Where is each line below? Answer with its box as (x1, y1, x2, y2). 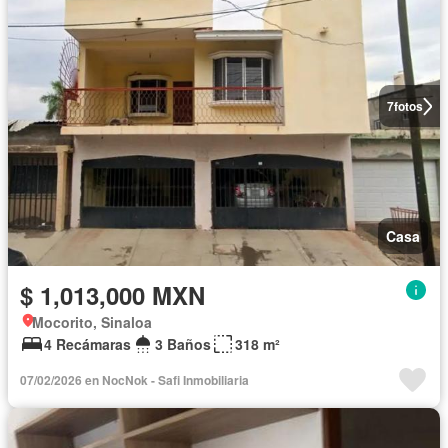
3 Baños (155, 334, 211, 355)
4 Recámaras (44, 334, 131, 355)
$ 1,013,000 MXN (20, 278, 205, 313)
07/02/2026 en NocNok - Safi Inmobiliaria (20, 371, 249, 390)
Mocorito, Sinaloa (32, 312, 152, 333)
